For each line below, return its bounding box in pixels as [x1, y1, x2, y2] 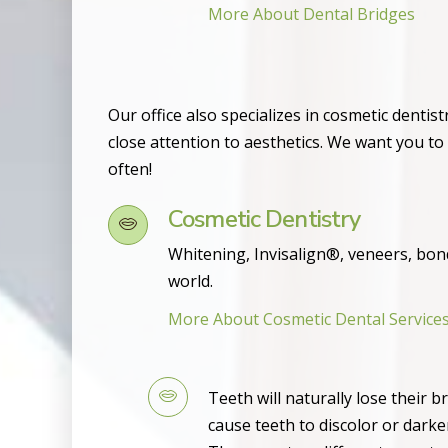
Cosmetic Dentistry [168, 203, 361, 236]
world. [168, 270, 213, 293]
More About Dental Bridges [208, 3, 415, 26]
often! [108, 158, 152, 181]
